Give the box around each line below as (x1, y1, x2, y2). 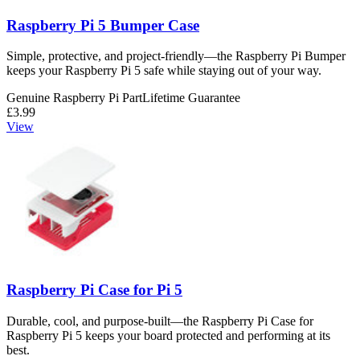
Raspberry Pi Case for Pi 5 (6, 281, 182, 299)
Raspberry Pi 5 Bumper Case (6, 16, 199, 34)
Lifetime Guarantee (142, 91, 240, 105)
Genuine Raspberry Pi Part (6, 91, 142, 105)
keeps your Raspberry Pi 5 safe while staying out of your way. (6, 63, 321, 78)
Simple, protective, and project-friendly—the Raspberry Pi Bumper (6, 49, 346, 63)
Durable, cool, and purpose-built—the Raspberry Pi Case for (6, 313, 313, 328)
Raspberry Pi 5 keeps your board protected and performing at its (6, 328, 330, 342)
